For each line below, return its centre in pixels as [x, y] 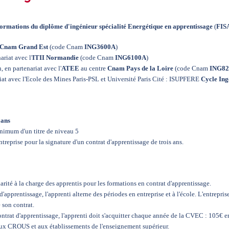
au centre [92, 68]
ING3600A [100, 47]
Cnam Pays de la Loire [140, 68]
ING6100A [130, 58]
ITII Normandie [55, 58]
